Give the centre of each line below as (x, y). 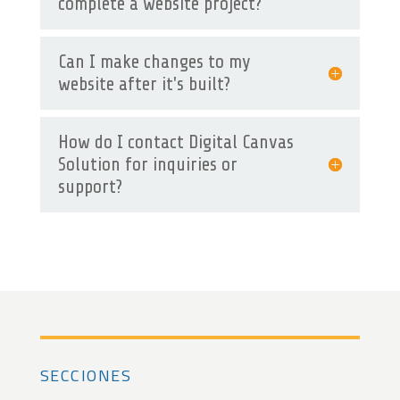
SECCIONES (86, 375)
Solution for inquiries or (147, 164)
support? (90, 186)
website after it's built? (144, 83)
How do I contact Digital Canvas (175, 142)
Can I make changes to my (154, 61)
